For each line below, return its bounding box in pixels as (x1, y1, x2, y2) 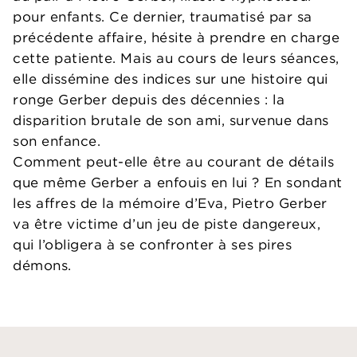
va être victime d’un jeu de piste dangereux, (13, 215, 321, 233)
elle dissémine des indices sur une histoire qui (13, 70, 328, 88)
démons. (13, 257, 72, 274)
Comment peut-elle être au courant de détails (13, 153, 335, 171)
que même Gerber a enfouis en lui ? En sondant (13, 174, 343, 191)
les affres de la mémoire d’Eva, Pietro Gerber (13, 194, 328, 212)
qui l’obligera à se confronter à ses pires (13, 236, 292, 253)
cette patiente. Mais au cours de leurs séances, (13, 49, 339, 67)
